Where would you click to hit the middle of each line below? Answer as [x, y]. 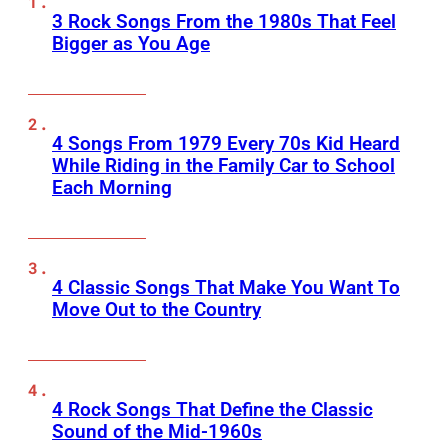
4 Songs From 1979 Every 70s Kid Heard [226, 144]
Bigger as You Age [131, 44]
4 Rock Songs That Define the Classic [212, 410]
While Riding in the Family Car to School [223, 166]
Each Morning [112, 188]
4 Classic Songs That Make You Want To [226, 288]
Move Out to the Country [156, 310]
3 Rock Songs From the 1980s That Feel [224, 22]
